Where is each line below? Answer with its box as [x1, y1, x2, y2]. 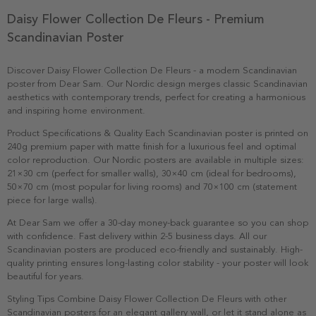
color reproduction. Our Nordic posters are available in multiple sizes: [7, 154, 304, 166]
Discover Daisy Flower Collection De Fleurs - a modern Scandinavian [7, 64, 297, 76]
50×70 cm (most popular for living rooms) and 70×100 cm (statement [7, 181, 297, 193]
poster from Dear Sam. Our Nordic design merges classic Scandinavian [7, 78, 308, 90]
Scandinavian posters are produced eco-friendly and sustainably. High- [7, 243, 303, 255]
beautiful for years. [7, 270, 84, 282]
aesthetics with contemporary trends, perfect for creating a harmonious [7, 91, 305, 103]
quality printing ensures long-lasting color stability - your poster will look [7, 257, 308, 269]
